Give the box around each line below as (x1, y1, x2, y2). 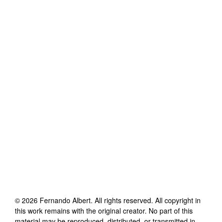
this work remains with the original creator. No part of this (15, 205, 193, 216)
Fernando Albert (40, 195, 91, 205)
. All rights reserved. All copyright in (91, 195, 201, 205)
